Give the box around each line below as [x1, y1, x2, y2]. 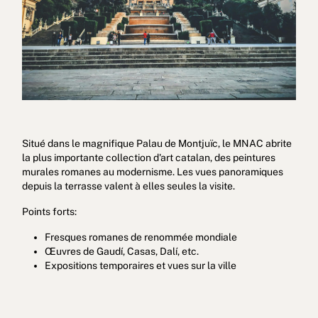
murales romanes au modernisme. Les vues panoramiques [21, 165, 283, 177]
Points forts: [21, 205, 77, 217]
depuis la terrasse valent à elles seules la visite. [21, 180, 235, 192]
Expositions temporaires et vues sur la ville [44, 259, 236, 271]
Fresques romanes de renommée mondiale [44, 231, 237, 243]
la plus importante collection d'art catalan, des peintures [21, 151, 275, 163]
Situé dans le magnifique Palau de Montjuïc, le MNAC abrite [21, 137, 292, 149]
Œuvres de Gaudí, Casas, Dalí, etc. [44, 245, 199, 257]
